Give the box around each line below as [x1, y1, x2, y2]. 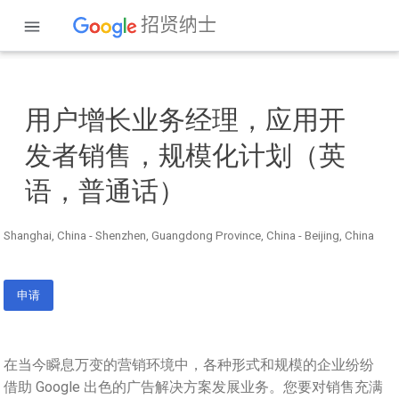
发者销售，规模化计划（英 [25, 140, 346, 172]
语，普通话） [25, 175, 185, 208]
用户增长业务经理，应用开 [25, 104, 346, 136]
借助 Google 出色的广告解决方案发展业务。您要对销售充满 [4, 379, 383, 396]
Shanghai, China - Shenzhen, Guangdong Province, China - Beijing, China [4, 229, 374, 243]
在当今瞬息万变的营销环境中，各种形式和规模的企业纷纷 [4, 356, 374, 374]
